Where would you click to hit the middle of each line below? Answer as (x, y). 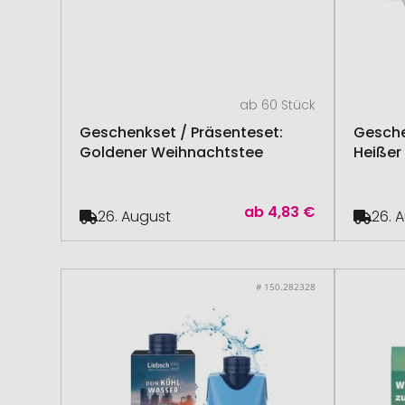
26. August (135, 217)
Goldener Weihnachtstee (172, 152)
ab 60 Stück (277, 105)
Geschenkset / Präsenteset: (182, 132)
